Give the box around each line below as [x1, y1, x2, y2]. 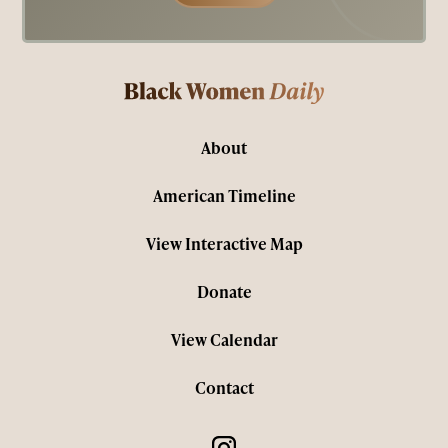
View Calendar [170, 328, 278, 352]
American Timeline [152, 184, 296, 208]
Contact [194, 376, 254, 400]
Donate [196, 280, 252, 304]
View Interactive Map [145, 232, 303, 256]
